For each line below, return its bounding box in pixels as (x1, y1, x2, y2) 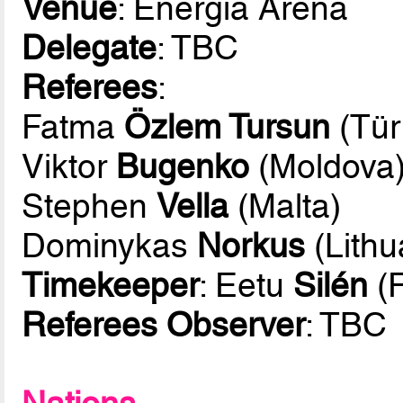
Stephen (22, 186, 157, 227)
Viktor (22, 147, 117, 187)
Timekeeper (22, 265, 200, 306)
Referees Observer (22, 305, 306, 345)
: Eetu (199, 265, 294, 306)
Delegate (22, 28, 157, 68)
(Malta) (228, 186, 342, 227)
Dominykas (22, 226, 198, 266)
